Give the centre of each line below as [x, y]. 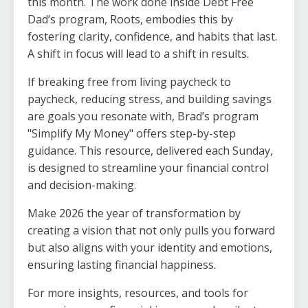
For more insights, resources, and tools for [138, 293]
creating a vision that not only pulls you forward [151, 231]
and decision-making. [82, 185]
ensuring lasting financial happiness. [122, 265]
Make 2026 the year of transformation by [134, 213]
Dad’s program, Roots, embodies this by [130, 20]
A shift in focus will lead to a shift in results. [138, 54]
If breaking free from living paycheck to [129, 82]
